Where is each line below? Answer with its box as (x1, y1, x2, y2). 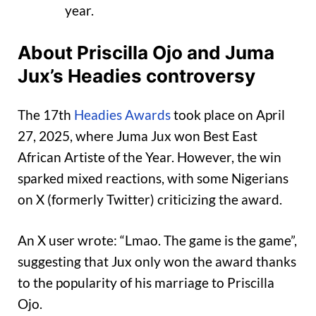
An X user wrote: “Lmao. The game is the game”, (18, 232, 297, 249)
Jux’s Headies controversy (18, 65, 255, 87)
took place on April (171, 106, 285, 123)
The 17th (18, 106, 74, 123)
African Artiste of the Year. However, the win (18, 148, 281, 165)
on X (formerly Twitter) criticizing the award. (18, 190, 282, 207)
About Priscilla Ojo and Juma (18, 42, 274, 64)
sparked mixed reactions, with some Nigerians (18, 169, 288, 186)
